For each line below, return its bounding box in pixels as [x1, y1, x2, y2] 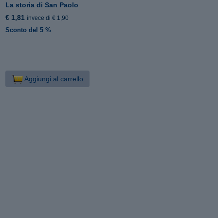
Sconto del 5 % [5, 26, 52, 34]
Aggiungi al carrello [22, 74, 83, 83]
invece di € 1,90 [27, 14, 69, 21]
